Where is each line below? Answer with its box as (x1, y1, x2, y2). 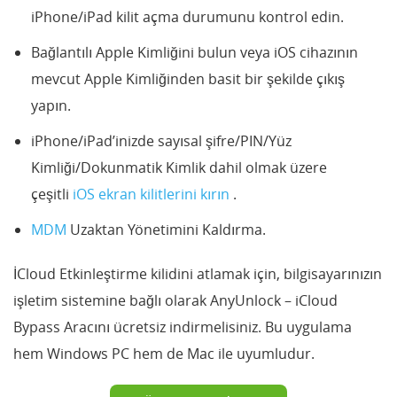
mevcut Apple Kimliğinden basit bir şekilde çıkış (31, 69, 345, 90)
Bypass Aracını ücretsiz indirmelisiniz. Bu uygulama (13, 317, 352, 338)
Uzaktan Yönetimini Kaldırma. (70, 220, 266, 240)
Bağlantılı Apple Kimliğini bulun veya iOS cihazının (31, 43, 358, 63)
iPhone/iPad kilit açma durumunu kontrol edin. (31, 7, 344, 27)
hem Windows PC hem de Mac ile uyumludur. (13, 344, 315, 364)
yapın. (31, 96, 71, 116)
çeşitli (31, 184, 73, 205)
